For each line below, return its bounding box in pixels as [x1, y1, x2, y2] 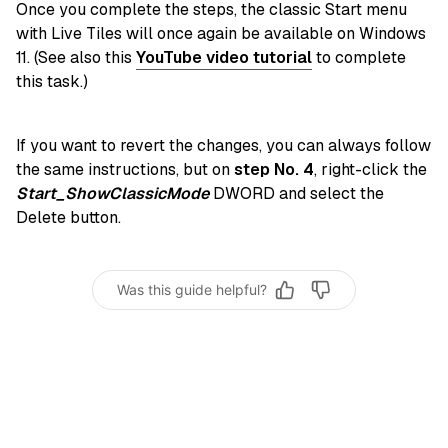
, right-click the [314, 158, 427, 180]
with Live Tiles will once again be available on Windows [16, 22, 426, 44]
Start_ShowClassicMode [16, 182, 209, 204]
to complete [312, 46, 406, 68]
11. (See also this [16, 46, 136, 68]
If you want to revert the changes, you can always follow [16, 134, 431, 156]
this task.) [16, 70, 88, 92]
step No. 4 [234, 158, 314, 180]
